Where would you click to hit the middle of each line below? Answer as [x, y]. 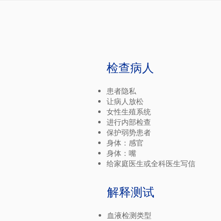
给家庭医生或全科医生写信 [151, 164]
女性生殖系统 [129, 112]
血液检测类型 [129, 215]
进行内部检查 [129, 122]
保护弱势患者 [129, 132]
